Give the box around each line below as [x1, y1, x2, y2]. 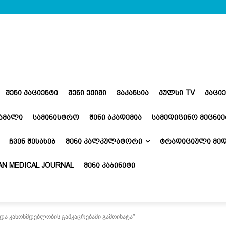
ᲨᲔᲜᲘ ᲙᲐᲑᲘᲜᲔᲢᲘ [84, 161, 135, 169]
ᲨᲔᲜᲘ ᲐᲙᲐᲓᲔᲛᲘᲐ [89, 112, 142, 121]
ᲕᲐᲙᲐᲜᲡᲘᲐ [117, 88, 149, 97]
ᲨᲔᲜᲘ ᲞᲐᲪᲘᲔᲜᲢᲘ [6, 88, 58, 97]
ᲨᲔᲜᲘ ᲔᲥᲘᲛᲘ [68, 88, 106, 97]
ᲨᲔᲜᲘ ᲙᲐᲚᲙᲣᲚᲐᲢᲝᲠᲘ [66, 137, 142, 145]
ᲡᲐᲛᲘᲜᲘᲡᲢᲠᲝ [33, 112, 79, 121]
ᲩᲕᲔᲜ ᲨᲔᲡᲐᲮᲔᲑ [9, 137, 55, 145]
